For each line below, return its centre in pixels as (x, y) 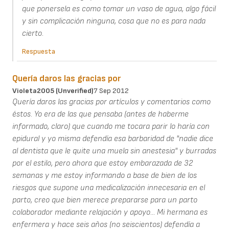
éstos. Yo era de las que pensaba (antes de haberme (100, 114)
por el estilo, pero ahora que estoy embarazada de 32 (102, 163)
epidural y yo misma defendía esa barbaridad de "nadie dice (113, 139)
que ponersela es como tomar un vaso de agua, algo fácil (119, 9)
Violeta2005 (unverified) (53, 90)
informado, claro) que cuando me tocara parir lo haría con (111, 126)
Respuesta (38, 51)
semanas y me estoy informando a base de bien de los (105, 175)
